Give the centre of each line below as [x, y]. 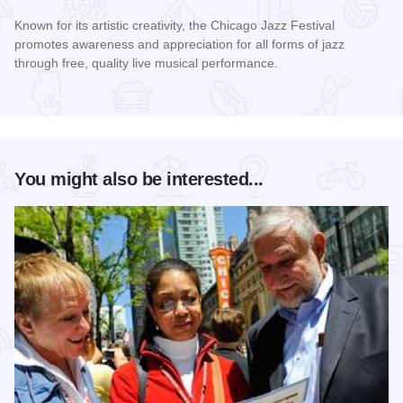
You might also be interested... [139, 179]
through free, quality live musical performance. [146, 63]
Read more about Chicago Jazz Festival [141, 97]
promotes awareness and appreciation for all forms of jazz [179, 45]
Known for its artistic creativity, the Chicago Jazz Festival [175, 26]
